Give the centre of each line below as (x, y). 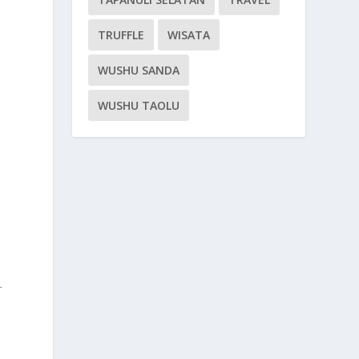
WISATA (189, 34)
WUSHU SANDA (139, 70)
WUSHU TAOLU (139, 105)
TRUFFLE (121, 34)
